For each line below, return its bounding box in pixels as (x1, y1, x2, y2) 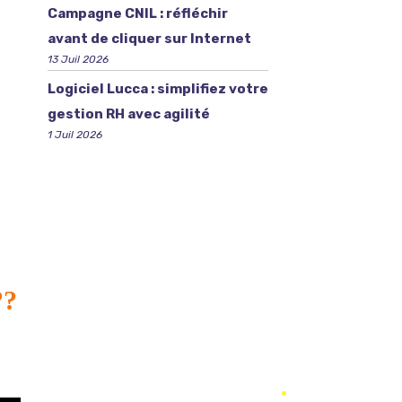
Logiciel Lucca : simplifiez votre (47, 81, 268, 97)
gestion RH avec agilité (47, 106, 210, 122)
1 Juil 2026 (47, 128, 102, 141)
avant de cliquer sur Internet (47, 31, 251, 47)
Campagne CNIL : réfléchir (47, 5, 228, 22)
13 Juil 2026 (47, 53, 109, 66)
